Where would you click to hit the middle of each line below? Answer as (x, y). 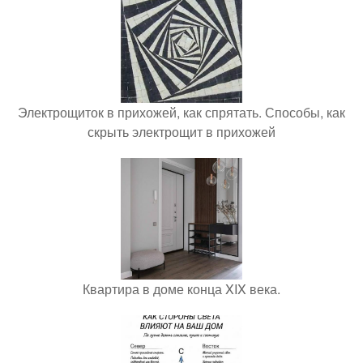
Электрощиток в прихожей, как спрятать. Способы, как (181, 112)
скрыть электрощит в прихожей (181, 131)
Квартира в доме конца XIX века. (181, 288)
